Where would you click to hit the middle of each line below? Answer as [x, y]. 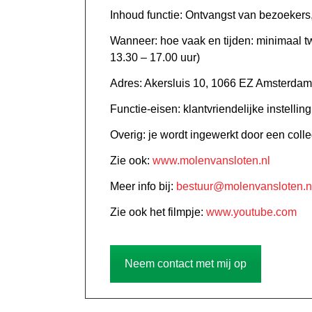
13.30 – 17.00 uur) [155, 58]
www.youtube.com [251, 212]
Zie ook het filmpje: [158, 212]
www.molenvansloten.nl [211, 161]
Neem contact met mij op [186, 264]
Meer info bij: [143, 187]
